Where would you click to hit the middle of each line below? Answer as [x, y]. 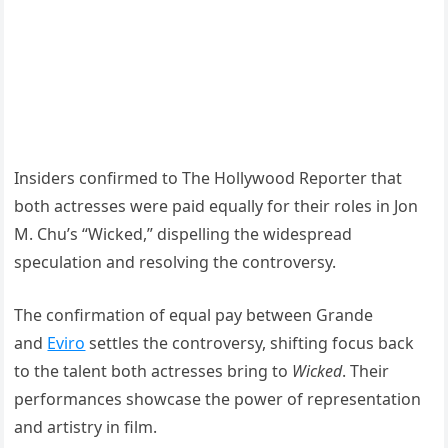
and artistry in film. [86, 426]
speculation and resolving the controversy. [175, 261]
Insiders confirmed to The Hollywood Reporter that [208, 177]
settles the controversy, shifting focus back [250, 342]
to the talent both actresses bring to [153, 370]
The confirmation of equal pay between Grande [194, 314]
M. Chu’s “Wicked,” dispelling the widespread [183, 233]
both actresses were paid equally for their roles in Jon [216, 205]
